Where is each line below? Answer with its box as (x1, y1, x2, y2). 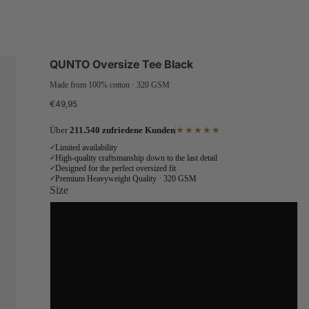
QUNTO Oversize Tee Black (50, 57, 193, 71)
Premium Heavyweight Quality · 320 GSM (55, 174, 197, 183)
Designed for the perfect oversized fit (55, 163, 176, 173)
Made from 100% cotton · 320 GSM (50, 80, 170, 90)
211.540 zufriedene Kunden (70, 125, 175, 135)
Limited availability (55, 143, 117, 152)
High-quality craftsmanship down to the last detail (55, 153, 217, 163)
